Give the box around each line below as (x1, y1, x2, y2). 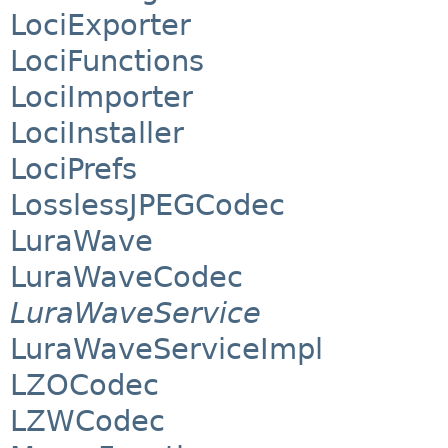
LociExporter (10, 8, 191, 43)
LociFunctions (10, 44, 204, 79)
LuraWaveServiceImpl (10, 332, 323, 367)
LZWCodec (10, 404, 165, 439)
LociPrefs (10, 152, 137, 187)
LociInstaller (10, 116, 184, 151)
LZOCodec (10, 368, 159, 403)
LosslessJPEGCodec (10, 188, 285, 223)
